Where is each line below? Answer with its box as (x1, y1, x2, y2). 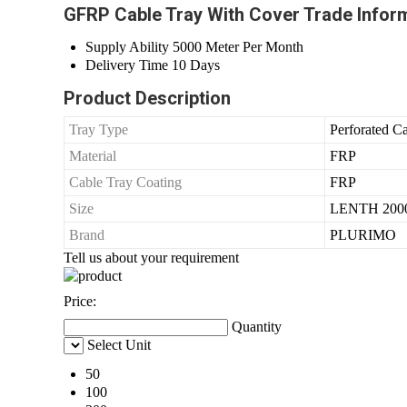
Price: (64, 293, 96, 310)
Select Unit (87, 337, 151, 353)
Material (69, 148, 116, 164)
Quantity (232, 319, 282, 335)
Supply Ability (85, 39, 169, 55)
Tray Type (69, 122, 128, 138)
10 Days (172, 57, 220, 74)
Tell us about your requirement (64, 250, 239, 266)
